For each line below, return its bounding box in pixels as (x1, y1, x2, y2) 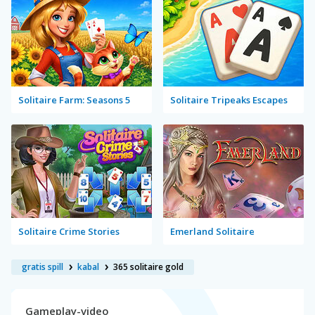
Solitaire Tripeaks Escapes (170, 93, 288, 106)
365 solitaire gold (113, 260, 184, 273)
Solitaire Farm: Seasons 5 (18, 93, 130, 106)
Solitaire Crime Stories (18, 224, 120, 238)
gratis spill (22, 260, 63, 273)
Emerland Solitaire (170, 224, 255, 238)
